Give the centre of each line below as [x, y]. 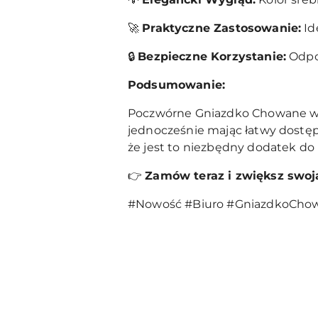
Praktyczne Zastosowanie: [222, 28]
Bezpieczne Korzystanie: [212, 56]
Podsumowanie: [177, 84]
